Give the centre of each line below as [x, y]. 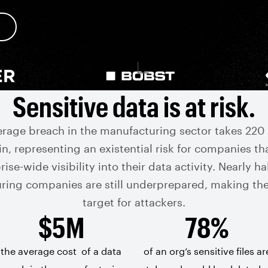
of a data [100, 251]
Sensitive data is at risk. [134, 106]
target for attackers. [134, 202]
